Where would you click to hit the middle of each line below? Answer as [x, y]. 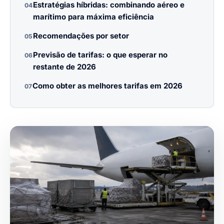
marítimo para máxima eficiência [93, 17]
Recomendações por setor [81, 36]
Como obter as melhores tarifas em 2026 [107, 86]
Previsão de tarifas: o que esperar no [100, 55]
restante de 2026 [64, 67]
